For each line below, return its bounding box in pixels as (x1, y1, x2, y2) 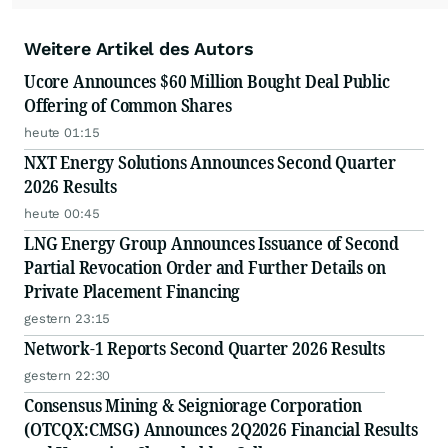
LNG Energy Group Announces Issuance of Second (24, 231, 399, 256)
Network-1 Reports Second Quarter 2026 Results (24, 336, 385, 361)
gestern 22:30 (24, 368, 111, 384)
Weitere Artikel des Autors (24, 38, 254, 60)
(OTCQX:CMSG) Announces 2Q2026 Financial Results (24, 417, 418, 442)
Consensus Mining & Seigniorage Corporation (24, 393, 362, 418)
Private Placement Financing (24, 279, 241, 304)
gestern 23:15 (24, 311, 111, 327)
